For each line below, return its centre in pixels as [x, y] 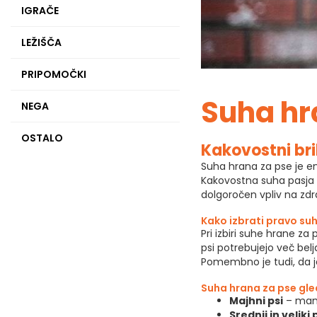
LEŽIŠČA [41, 42]
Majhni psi [256, 300]
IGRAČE [40, 11]
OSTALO [42, 138]
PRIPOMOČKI [54, 74]
